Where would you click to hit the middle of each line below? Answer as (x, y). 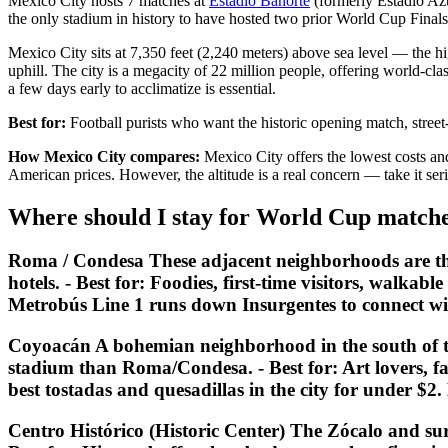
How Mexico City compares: (104, 156)
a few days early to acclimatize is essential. (142, 88)
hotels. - (42, 283)
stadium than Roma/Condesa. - (138, 368)
